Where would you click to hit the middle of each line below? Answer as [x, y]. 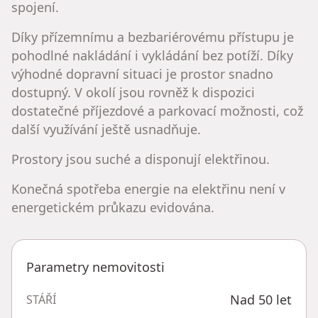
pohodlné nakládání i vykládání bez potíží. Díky [152, 56]
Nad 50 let [261, 300]
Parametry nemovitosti [95, 267]
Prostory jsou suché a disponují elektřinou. [141, 159]
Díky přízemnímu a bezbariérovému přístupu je [153, 37]
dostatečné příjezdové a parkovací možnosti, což [157, 111]
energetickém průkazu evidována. [113, 208]
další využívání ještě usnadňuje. [106, 130]
